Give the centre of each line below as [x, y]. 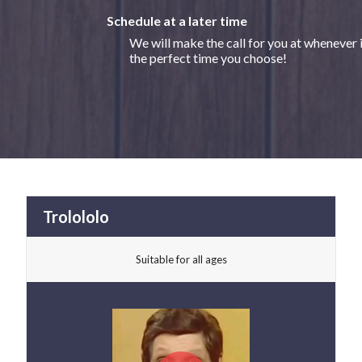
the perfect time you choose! [208, 58]
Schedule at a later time [177, 21]
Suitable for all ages [181, 260]
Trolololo [76, 217]
